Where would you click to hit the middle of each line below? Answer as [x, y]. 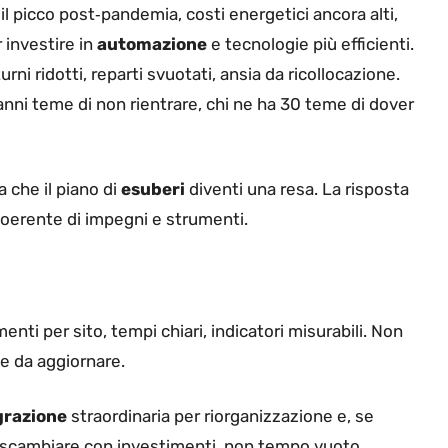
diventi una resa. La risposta [297, 189]
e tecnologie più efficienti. [310, 43]
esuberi [153, 189]
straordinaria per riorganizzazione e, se [220, 416]
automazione [152, 43]
